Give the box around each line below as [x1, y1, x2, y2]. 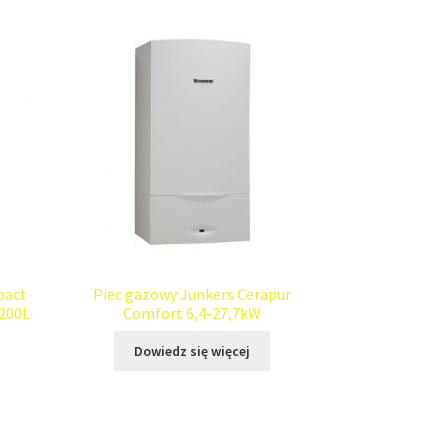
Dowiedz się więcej [134, 341, 251, 360]
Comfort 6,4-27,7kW [123, 302, 262, 323]
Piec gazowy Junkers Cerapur [93, 283, 292, 304]
